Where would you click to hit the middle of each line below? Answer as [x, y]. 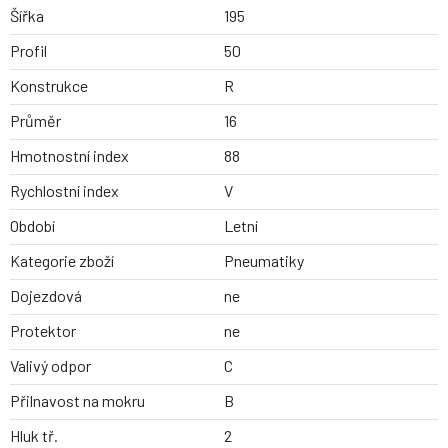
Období [32, 226]
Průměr [35, 121]
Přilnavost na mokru [77, 401]
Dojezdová [46, 296]
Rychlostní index [64, 191]
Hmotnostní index [69, 156]
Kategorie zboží [62, 261]
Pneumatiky [264, 261]
